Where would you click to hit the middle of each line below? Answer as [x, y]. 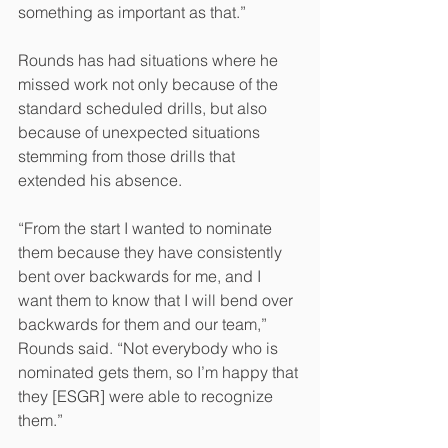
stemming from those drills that [128, 155]
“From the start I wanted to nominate [147, 227]
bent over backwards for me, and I [141, 275]
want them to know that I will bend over [157, 299]
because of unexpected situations [141, 131]
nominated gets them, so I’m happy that [160, 371]
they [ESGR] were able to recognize [147, 395]
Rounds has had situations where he [150, 59]
